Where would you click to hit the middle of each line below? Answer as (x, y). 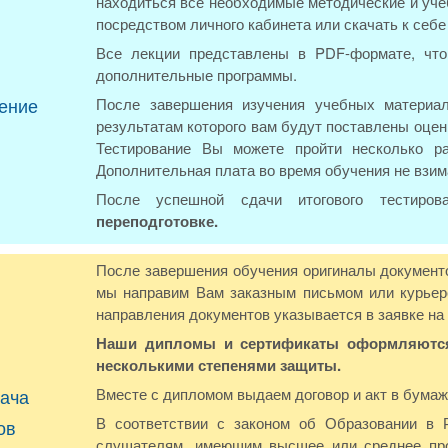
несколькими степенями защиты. (218, 365)
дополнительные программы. (196, 74)
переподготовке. (157, 221)
